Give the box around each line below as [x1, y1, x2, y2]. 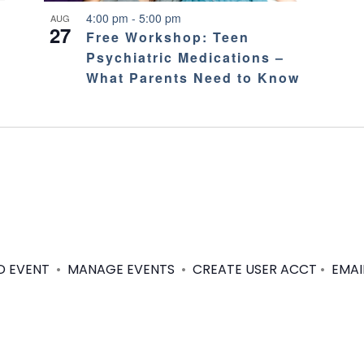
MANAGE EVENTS [67, 259, 175, 279]
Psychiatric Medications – [85, 47, 284, 67]
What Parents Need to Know [85, 67, 300, 87]
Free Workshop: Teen [85, 27, 249, 46]
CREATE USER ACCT [192, 259, 317, 279]
